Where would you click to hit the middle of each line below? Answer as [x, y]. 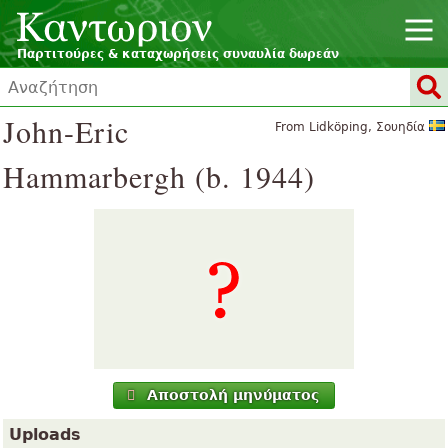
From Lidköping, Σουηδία [352, 127]
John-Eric [66, 131]
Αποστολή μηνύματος [232, 395]
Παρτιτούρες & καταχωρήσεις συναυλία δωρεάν [178, 54]
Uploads [45, 435]
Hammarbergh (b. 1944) [159, 176]
